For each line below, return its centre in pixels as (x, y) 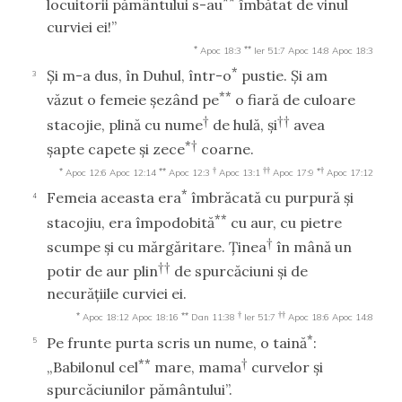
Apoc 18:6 (309, 318)
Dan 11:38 (213, 318)
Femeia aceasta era (114, 198)
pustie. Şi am (283, 75)
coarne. (226, 149)
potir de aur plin (102, 271)
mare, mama (196, 367)
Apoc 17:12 (350, 172)
